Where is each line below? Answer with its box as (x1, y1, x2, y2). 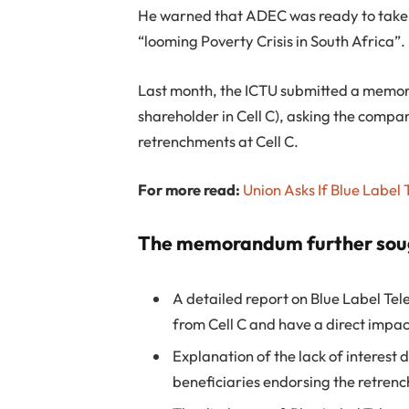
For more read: (138, 180, 241, 200)
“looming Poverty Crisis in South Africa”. (138, 30, 406, 50)
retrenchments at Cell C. (138, 131, 299, 151)
